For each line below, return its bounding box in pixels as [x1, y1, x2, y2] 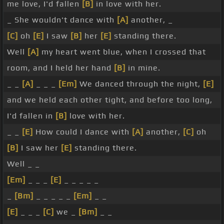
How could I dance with [33, 127, 132, 137]
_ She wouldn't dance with [7, 15, 117, 25]
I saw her [18, 143, 61, 153]
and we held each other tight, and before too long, [7, 95, 212, 105]
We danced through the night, [77, 79, 203, 89]
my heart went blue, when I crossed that [39, 47, 206, 57]
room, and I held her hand [7, 63, 114, 73]
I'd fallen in [7, 111, 55, 121]
